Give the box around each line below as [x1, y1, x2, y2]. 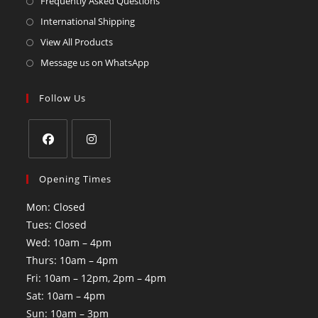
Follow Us [39, 92, 87, 105]
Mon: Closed [26, 200, 86, 214]
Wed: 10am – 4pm [26, 236, 112, 250]
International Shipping [40, 15, 136, 28]
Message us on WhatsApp [40, 56, 150, 70]
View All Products [40, 35, 114, 49]
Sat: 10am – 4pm [26, 289, 106, 303]
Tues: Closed [26, 218, 87, 232]
